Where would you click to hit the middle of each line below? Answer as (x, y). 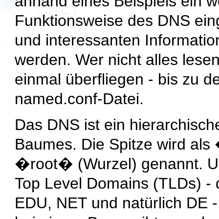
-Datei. (120, 99)
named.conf (56, 99)
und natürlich (137, 203)
